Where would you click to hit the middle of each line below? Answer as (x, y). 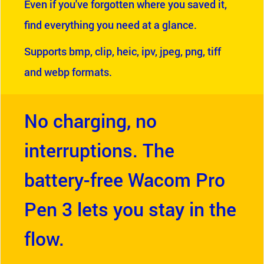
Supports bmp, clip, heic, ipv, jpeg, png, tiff (123, 51)
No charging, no (90, 121)
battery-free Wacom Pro (125, 179)
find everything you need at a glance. (110, 25)
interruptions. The (99, 150)
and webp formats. (68, 72)
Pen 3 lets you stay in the (130, 209)
